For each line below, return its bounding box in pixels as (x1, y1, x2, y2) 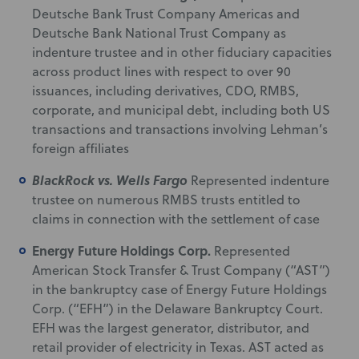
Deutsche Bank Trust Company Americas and (32, 5, 300, 22)
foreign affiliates (32, 139, 129, 157)
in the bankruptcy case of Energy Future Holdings (32, 280, 327, 298)
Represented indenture (191, 171, 329, 189)
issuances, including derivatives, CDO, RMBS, (32, 82, 299, 99)
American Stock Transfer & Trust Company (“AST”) (32, 261, 330, 279)
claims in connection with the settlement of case (32, 210, 320, 228)
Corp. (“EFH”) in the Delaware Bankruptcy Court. (32, 300, 323, 317)
